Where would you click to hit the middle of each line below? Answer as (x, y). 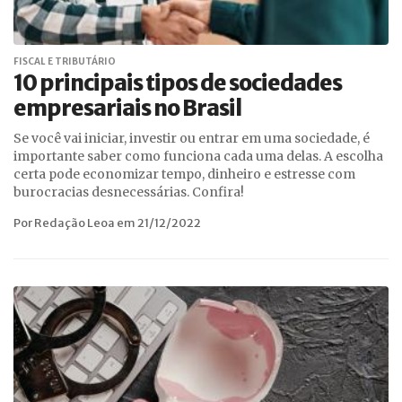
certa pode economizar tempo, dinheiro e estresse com (184, 174)
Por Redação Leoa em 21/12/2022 (107, 223)
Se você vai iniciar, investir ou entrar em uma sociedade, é (192, 138)
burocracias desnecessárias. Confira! (129, 192)
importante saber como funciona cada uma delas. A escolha (198, 156)
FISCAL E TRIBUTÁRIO (65, 61)
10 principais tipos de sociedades (178, 83)
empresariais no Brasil (127, 108)
